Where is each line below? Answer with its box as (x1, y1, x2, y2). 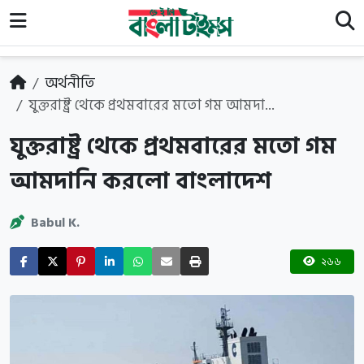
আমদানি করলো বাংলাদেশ (10, 162, 271, 200)
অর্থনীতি (45, 71, 95, 95)
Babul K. (31, 212, 80, 233)
